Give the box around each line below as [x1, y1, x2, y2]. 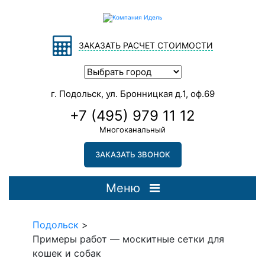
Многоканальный [99, 125, 166, 135]
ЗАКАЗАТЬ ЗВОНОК [95, 150, 170, 160]
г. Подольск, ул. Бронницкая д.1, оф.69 [50, 88, 215, 100]
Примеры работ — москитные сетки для [33, 233, 224, 245]
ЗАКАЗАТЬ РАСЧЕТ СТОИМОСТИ [78, 40, 213, 50]
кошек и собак [33, 247, 101, 260]
